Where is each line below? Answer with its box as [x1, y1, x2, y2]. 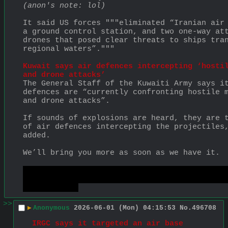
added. [23, 131, 50, 140]
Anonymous [33, 204, 70, 212]
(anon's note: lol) [23, 1, 105, 10]
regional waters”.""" [23, 44, 115, 53]
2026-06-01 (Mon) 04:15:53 [74, 204, 176, 212]
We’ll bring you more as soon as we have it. [23, 148, 220, 157]
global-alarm [23, 183, 78, 192]
